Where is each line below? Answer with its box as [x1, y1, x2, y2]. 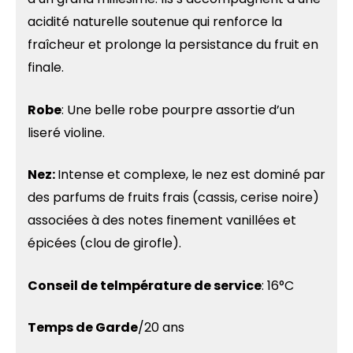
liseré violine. [28, 123, 105, 142]
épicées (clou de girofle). [28, 234, 181, 253]
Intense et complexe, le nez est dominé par [58, 165, 325, 184]
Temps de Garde [28, 318, 138, 337]
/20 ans [138, 318, 184, 337]
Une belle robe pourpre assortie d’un [67, 100, 295, 119]
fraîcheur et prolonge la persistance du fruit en [28, 35, 318, 54]
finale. [28, 58, 64, 77]
